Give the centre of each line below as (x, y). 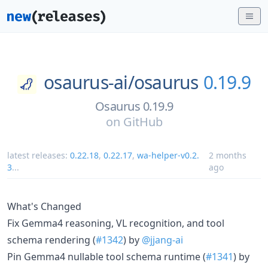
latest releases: (39, 155)
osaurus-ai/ (89, 82)
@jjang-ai (162, 240)
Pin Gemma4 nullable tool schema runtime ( (106, 256)
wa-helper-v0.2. (168, 155)
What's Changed (44, 206)
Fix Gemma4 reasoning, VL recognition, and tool (116, 223)
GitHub (143, 121)
